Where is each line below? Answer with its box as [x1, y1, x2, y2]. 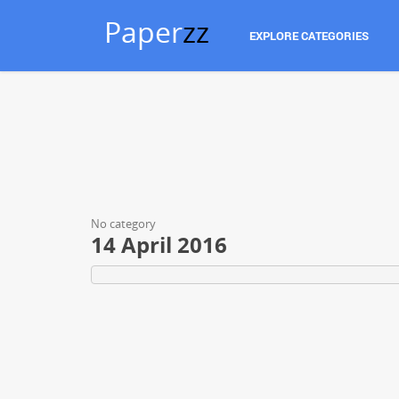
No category [91, 216, 156, 232]
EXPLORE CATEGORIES [249, 28, 369, 44]
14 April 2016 [91, 230, 227, 259]
